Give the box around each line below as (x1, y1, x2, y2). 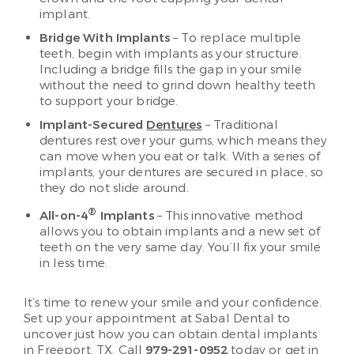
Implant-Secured (40, 117, 147, 134)
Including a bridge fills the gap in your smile (40, 62, 302, 78)
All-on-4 (40, 208, 88, 224)
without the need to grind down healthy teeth (40, 77, 316, 94)
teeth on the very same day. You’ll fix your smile (40, 239, 322, 256)
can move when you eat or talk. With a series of (40, 149, 321, 165)
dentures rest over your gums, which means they (40, 133, 327, 149)
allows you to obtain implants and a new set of (40, 224, 320, 240)
